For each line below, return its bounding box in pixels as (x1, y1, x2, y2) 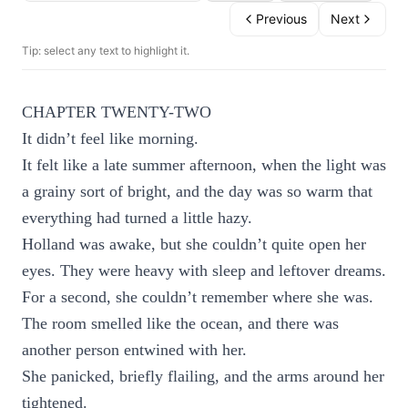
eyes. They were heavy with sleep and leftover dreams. (22, 261, 386, 280)
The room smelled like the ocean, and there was (22, 314, 339, 332)
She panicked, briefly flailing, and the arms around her (22, 367, 384, 385)
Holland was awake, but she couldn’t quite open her (22, 235, 366, 253)
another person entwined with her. (22, 341, 247, 359)
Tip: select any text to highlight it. (22, 44, 189, 57)
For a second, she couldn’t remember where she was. (22, 288, 373, 306)
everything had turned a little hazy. (22, 209, 252, 227)
